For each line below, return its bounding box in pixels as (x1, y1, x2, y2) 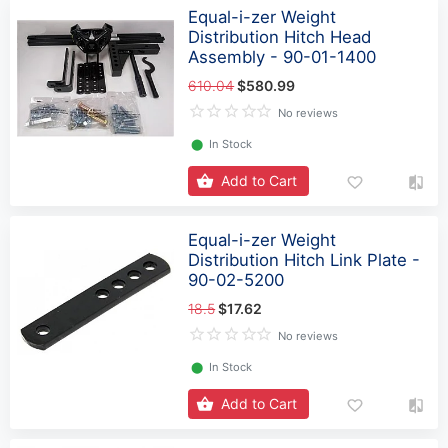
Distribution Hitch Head (188, 27, 372, 48)
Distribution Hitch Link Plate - (188, 250, 421, 271)
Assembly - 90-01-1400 (188, 47, 377, 68)
